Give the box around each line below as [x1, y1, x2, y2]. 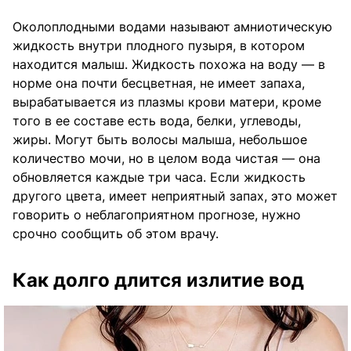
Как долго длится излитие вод [13, 269, 304, 292]
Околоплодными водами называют [13, 19, 230, 35]
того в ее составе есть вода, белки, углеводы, [13, 113, 301, 129]
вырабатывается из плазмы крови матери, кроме [13, 94, 321, 110]
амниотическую [233, 19, 332, 35]
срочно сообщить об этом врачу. [13, 226, 219, 242]
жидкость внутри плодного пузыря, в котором [13, 38, 305, 54]
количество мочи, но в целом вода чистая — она [13, 150, 320, 167]
